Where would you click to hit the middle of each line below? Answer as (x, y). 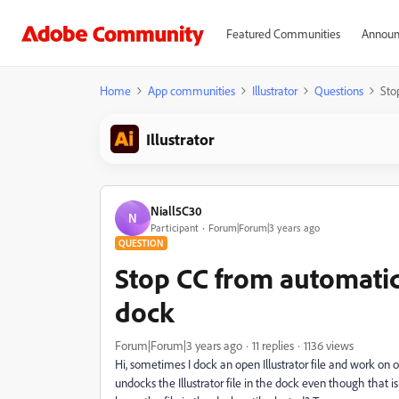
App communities (191, 90)
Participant (175, 227)
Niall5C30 (176, 210)
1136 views (329, 345)
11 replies (273, 345)
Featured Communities (283, 33)
